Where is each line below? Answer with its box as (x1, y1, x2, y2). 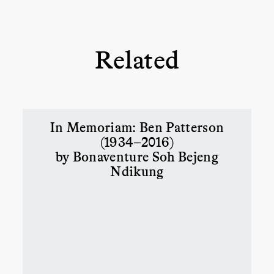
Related (94, 43, 180, 73)
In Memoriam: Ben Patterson (50, 118, 224, 135)
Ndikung (110, 162, 164, 179)
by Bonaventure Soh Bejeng (55, 147, 219, 164)
